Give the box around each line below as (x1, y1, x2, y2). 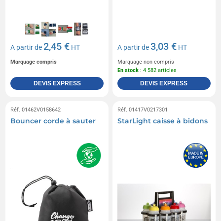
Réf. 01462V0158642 (10, 106, 61, 113)
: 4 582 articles (139, 67, 177, 74)
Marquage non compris (117, 58, 174, 65)
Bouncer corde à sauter (10, 116, 96, 125)
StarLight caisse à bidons (117, 116, 208, 125)
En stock (117, 67, 139, 74)
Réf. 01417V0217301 (117, 106, 168, 113)
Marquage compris (10, 58, 57, 65)
